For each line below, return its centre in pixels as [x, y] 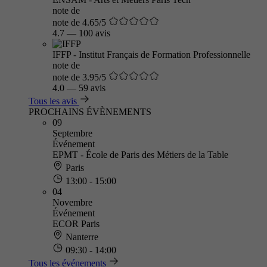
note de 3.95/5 [79, 77]
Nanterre [81, 237]
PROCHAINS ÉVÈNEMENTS [90, 112]
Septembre [72, 133]
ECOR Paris [76, 224]
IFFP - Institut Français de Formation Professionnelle [151, 55]
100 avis [94, 33]
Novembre [72, 202]
